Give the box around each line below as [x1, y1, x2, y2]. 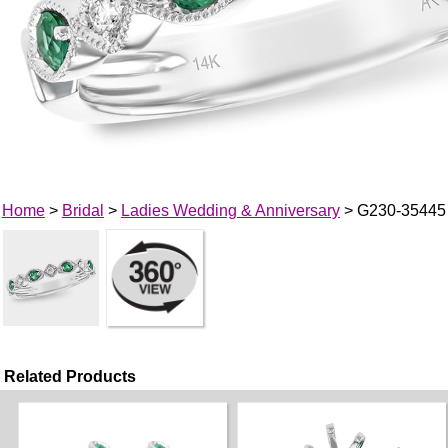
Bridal [61, 201, 104, 219]
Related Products [4, 367, 137, 385]
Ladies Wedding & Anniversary [120, 201, 340, 219]
